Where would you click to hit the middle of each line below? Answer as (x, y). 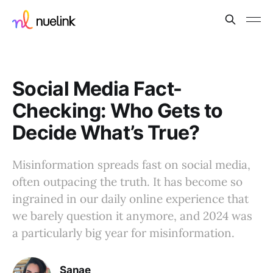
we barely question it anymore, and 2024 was (132, 216)
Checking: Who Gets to (118, 111)
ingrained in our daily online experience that (130, 199)
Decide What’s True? (106, 133)
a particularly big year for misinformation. (126, 233)
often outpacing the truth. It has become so (127, 182)
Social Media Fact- (97, 89)
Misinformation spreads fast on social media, (131, 165)
